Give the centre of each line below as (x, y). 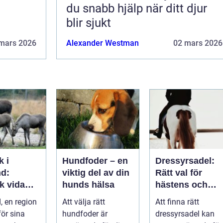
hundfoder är (85, 214)
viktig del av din (96, 172)
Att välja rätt (84, 202)
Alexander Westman (103, 43)
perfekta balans (188, 208)
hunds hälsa (88, 184)
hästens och (181, 184)
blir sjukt (89, 23)
